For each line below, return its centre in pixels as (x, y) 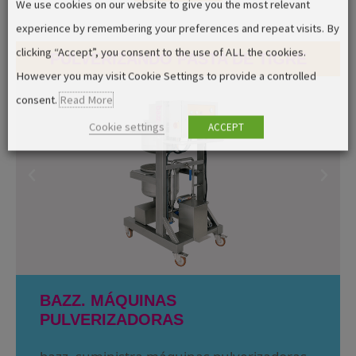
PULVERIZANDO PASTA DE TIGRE (178, 59)
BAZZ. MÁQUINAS (108, 300)
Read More (86, 100)
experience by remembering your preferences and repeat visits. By (178, 28)
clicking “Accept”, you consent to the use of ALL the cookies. (161, 52)
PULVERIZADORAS (112, 319)
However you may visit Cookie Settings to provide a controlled (166, 76)
